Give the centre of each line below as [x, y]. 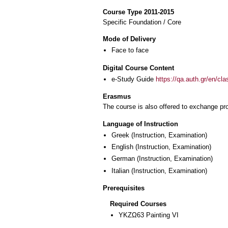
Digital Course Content [138, 68]
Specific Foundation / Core [142, 22]
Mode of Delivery [129, 39]
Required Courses [138, 204]
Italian [120, 170]
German [123, 159]
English [122, 147]
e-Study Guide [134, 79]
